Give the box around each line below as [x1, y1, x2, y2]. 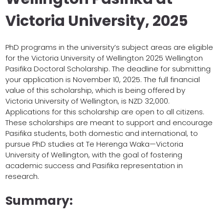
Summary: [5, 192, 73, 209]
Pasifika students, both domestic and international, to [5, 128, 198, 138]
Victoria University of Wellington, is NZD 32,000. [5, 95, 170, 106]
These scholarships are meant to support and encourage [5, 117, 213, 128]
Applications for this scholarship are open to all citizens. [5, 106, 204, 117]
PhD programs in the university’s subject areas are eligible [5, 42, 213, 52]
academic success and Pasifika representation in [5, 160, 183, 171]
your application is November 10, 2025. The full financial [5, 74, 200, 85]
